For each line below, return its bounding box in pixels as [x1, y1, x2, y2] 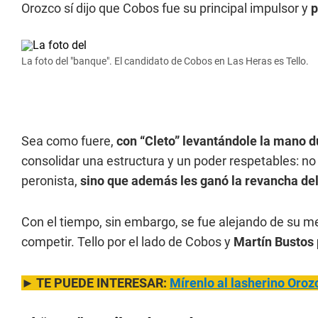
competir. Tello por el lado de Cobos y [21, 234, 234, 249]
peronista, [21, 173, 80, 188]
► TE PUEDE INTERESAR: [21, 275, 170, 290]
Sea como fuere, [21, 133, 116, 148]
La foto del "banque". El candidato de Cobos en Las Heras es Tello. [21, 55, 309, 67]
